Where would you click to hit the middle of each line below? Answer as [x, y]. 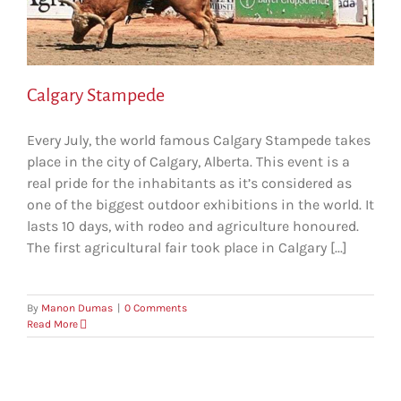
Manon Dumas [77, 307]
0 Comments [156, 307]
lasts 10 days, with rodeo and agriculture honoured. [193, 226]
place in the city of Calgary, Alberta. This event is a [188, 161]
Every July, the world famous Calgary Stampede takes [199, 140]
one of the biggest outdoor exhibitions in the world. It [200, 204]
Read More [52, 324]
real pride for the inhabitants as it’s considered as [189, 183]
